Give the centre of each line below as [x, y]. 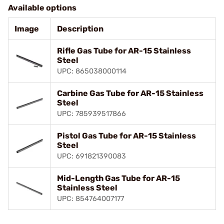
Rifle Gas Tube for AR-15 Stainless [124, 50]
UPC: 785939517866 [91, 113]
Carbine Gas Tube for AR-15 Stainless [130, 93]
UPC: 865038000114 [92, 71]
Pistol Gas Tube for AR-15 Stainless [126, 135]
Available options [42, 7]
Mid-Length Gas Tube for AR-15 [118, 178]
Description [80, 28]
